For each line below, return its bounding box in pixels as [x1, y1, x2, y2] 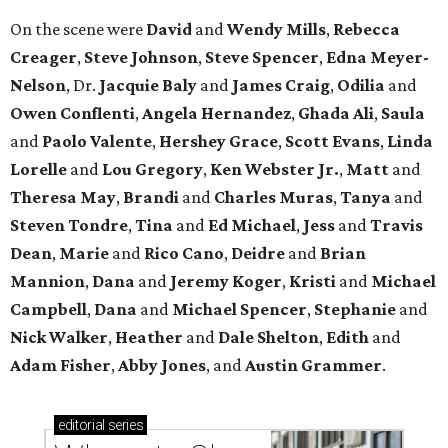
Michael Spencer [169, 298, 307, 319]
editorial [58, 416, 105, 433]
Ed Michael [205, 214, 296, 235]
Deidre [231, 242, 288, 263]
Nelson [10, 74, 66, 95]
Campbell [10, 298, 87, 319]
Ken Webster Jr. [210, 158, 339, 179]
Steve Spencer [205, 46, 319, 67]
